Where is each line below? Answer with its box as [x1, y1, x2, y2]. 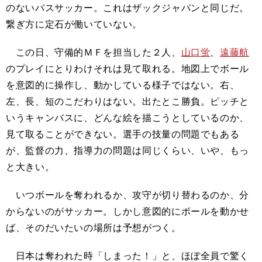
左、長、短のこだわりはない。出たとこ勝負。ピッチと [6, 95, 249, 107]
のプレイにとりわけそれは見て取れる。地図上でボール [6, 63, 249, 74]
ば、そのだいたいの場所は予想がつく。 [6, 222, 181, 233]
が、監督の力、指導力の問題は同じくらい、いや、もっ [6, 144, 249, 156]
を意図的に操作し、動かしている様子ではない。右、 [6, 79, 240, 91]
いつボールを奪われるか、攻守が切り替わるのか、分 [6, 189, 250, 201]
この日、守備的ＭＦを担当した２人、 [6, 46, 181, 58]
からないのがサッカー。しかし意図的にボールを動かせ [6, 205, 250, 217]
